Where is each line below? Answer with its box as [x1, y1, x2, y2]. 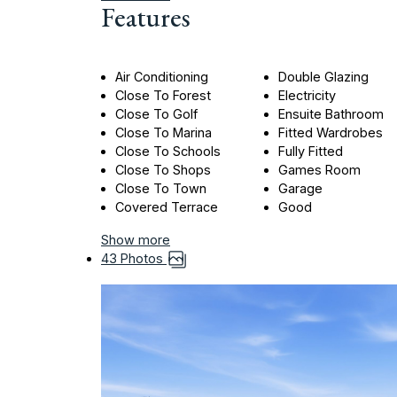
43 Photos [101, 251, 167, 267]
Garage [278, 181, 323, 197]
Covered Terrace [115, 199, 218, 215]
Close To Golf [115, 106, 198, 122]
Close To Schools [115, 144, 221, 160]
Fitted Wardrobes [278, 125, 384, 141]
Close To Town [115, 181, 206, 197]
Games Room [278, 162, 362, 178]
